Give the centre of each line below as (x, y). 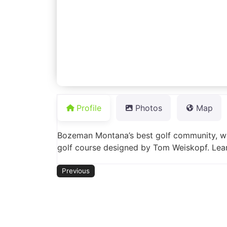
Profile (89, 108)
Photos (149, 108)
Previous (76, 171)
